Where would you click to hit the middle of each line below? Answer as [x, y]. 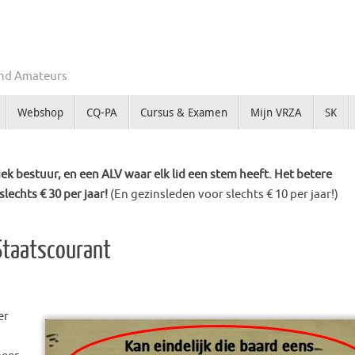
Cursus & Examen [183, 113]
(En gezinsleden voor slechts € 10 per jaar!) [224, 195]
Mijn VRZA [276, 113]
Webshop [40, 113]
